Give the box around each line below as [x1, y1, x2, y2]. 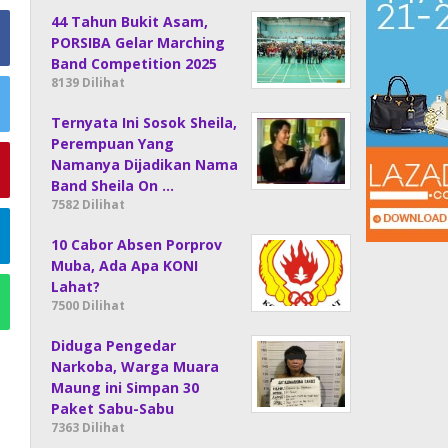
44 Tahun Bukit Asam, [51, 12, 209, 31]
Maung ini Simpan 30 [51, 378, 200, 397]
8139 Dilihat [51, 74, 126, 91]
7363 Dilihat [51, 419, 126, 436]
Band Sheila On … [51, 176, 175, 195]
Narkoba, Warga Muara [51, 357, 220, 376]
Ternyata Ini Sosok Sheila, [51, 113, 238, 132]
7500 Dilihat [51, 297, 126, 314]
